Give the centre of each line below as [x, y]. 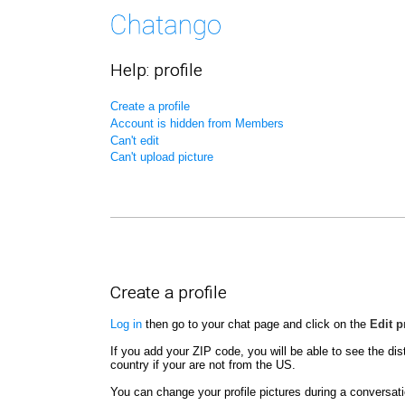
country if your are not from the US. [203, 365]
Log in [126, 325]
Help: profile [156, 71]
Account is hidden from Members [197, 123]
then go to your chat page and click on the [256, 325]
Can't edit [135, 140]
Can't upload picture [162, 157]
